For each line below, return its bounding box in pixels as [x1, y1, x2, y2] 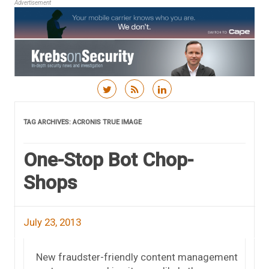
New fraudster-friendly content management [36, 250, 238, 263]
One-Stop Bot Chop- [23, 148, 193, 171]
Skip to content [134, 100, 202, 112]
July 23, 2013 [23, 216, 81, 228]
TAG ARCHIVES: [23, 118, 73, 126]
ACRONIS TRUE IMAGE [73, 118, 142, 126]
